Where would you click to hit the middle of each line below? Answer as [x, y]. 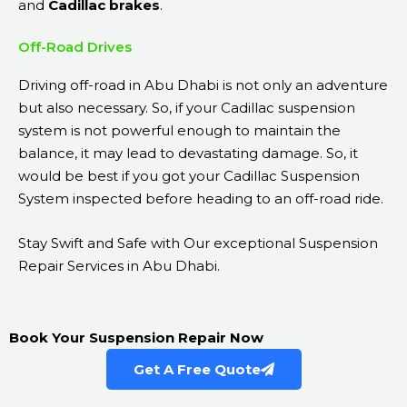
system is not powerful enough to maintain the [179, 131]
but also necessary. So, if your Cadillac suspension [187, 108]
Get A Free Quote [197, 370]
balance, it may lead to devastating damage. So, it [188, 154]
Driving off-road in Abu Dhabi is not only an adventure [203, 85]
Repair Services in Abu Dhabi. [119, 266]
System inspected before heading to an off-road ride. [201, 199]
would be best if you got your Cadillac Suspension [189, 176]
